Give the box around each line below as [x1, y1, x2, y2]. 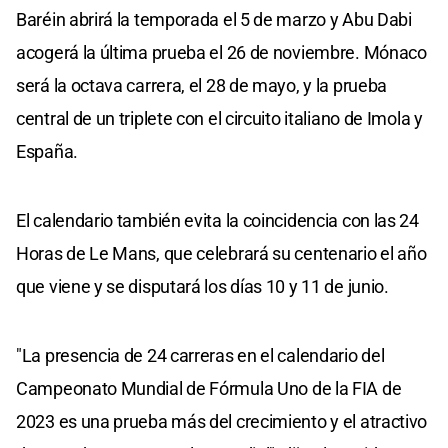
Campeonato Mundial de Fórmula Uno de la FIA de [16, 377, 402, 399]
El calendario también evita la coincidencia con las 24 [16, 209, 419, 231]
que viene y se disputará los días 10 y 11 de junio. [16, 275, 389, 297]
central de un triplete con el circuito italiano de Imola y [16, 107, 423, 129]
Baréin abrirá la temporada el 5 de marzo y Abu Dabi [16, 8, 412, 30]
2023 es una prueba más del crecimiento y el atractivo [16, 410, 428, 432]
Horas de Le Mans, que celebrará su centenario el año [16, 242, 427, 264]
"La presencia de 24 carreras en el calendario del [16, 344, 385, 366]
